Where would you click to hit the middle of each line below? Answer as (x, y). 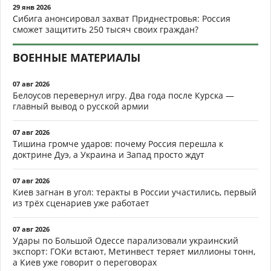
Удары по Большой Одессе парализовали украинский (126, 240)
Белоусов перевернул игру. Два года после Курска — (123, 95)
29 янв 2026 (32, 7)
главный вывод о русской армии (81, 106)
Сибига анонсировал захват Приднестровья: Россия (122, 18)
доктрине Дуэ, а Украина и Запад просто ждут (109, 154)
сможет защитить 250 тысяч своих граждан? (106, 29)
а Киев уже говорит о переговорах (85, 262)
